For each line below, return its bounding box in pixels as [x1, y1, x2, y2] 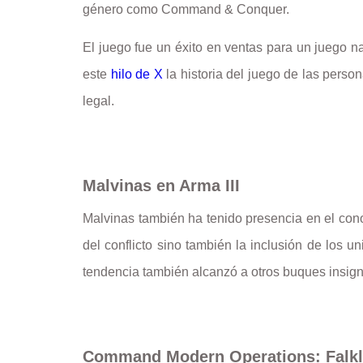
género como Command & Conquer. [83, 2, 289, 17]
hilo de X [110, 66, 163, 81]
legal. [83, 93, 114, 108]
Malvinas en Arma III [83, 176, 240, 194]
